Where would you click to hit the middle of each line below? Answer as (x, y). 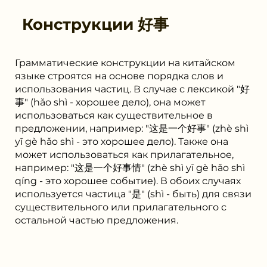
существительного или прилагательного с (121, 207)
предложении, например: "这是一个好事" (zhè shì (132, 128)
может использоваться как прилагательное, (124, 154)
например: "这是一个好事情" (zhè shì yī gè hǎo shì (130, 167)
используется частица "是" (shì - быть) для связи (133, 194)
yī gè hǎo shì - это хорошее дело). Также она (122, 141)
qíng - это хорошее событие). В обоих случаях (128, 181)
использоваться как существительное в (114, 115)
